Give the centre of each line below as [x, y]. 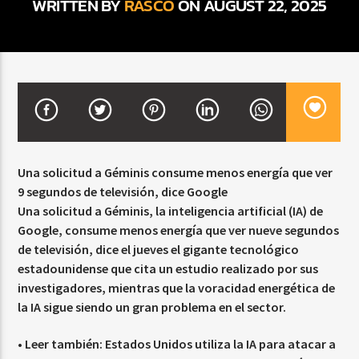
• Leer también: [62, 344]
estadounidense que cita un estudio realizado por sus [168, 268]
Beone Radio [61, 198]
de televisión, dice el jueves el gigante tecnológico [159, 249]
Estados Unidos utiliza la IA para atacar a [221, 344]
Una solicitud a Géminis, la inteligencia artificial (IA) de [171, 210]
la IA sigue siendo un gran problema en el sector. [152, 307]
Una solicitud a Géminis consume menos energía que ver [175, 172]
